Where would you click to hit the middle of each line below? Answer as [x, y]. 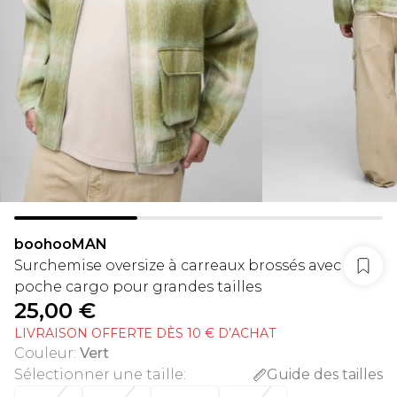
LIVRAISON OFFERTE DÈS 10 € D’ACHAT [145, 333]
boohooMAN [61, 244]
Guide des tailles [325, 374]
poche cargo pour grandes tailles [138, 287]
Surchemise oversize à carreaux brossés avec [178, 265]
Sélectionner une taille [99, 374]
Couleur [44, 353]
